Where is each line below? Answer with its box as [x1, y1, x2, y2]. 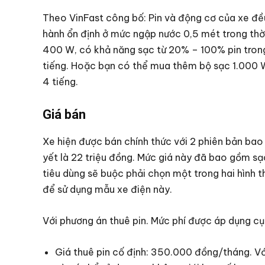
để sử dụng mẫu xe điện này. [43, 183, 172, 195]
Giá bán [43, 106, 89, 122]
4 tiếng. [43, 75, 78, 88]
